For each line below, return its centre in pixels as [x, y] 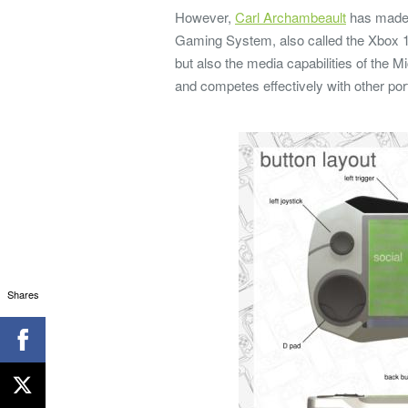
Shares [23, 294]
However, [205, 16]
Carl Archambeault [291, 16]
